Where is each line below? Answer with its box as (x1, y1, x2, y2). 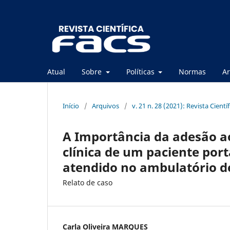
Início (63, 101, 79, 110)
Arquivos (92, 101, 119, 110)
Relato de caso (63, 177, 112, 187)
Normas (179, 66, 206, 76)
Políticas (126, 66, 157, 76)
